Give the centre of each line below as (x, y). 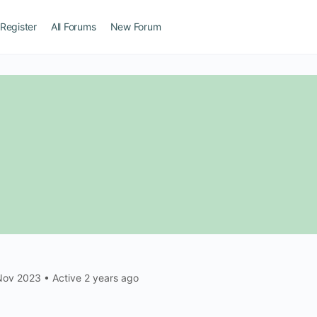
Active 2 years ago (94, 278)
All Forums (73, 27)
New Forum (136, 27)
